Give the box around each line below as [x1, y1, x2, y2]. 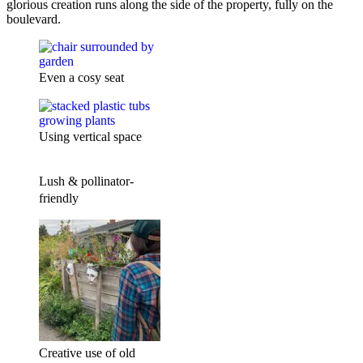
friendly [39, 190, 79, 205]
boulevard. [6, 11, 61, 26]
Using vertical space [39, 129, 142, 143]
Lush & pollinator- [39, 173, 134, 188]
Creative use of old [39, 345, 135, 360]
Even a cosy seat [39, 70, 124, 84]
